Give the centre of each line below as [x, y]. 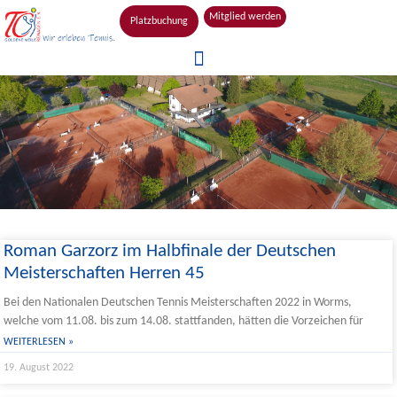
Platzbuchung [159, 21]
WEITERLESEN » [39, 342]
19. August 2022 [39, 368]
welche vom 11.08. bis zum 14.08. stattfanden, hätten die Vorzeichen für [183, 321]
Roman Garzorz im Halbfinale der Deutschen [170, 251]
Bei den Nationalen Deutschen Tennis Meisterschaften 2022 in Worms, [178, 303]
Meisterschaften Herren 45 [104, 273]
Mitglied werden [245, 17]
